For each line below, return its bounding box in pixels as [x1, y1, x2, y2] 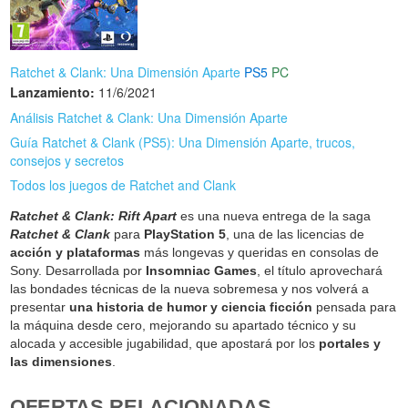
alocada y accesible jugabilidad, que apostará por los [10, 335, 320, 351]
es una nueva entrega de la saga [177, 208, 372, 223]
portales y [319, 335, 382, 351]
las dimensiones [10, 353, 113, 369]
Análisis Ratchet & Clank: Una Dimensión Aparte [10, 107, 289, 127]
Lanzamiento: [10, 83, 96, 102]
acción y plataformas [10, 244, 141, 260]
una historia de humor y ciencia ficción [69, 299, 313, 314]
